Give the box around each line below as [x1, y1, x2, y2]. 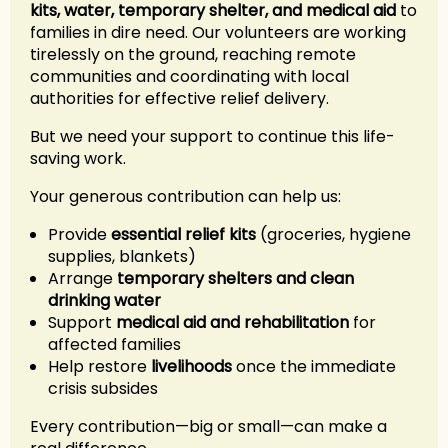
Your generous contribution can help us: [30, 184, 341, 208]
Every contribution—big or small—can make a [30, 414, 387, 438]
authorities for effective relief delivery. [30, 86, 329, 110]
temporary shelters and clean [117, 266, 354, 290]
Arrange [48, 266, 117, 290]
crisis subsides [48, 376, 158, 400]
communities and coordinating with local [30, 64, 349, 88]
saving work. [30, 146, 126, 170]
